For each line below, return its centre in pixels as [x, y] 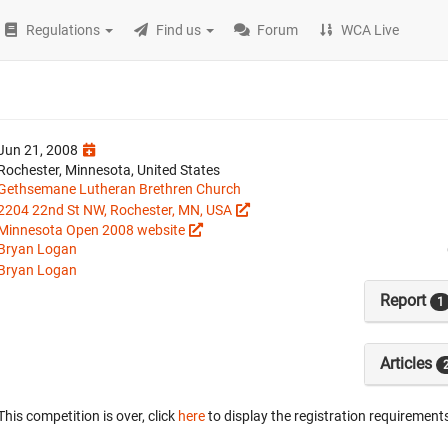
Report [405, 301]
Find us [179, 30]
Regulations [63, 30]
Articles [408, 364]
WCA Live [370, 30]
